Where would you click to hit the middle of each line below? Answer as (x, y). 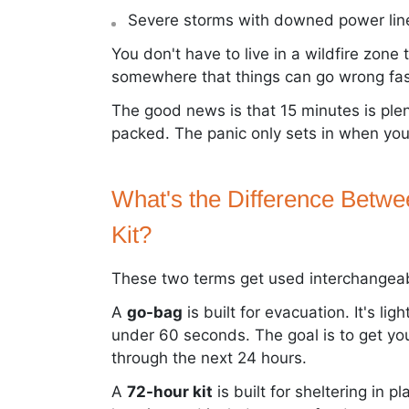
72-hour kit (170, 391)
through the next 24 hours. (209, 357)
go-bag (155, 312)
